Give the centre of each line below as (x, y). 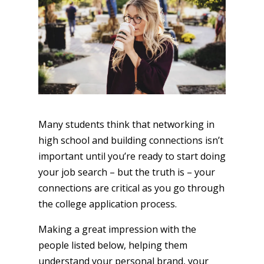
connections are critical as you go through (131, 188)
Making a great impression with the (117, 229)
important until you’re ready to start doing (132, 156)
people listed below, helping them (113, 245)
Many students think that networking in (126, 124)
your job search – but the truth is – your (126, 172)
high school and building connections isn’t (131, 140)
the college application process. (107, 204)
